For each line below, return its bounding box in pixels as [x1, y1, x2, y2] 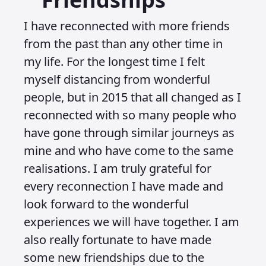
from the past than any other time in [24, 36, 223, 52]
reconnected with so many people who [24, 107, 236, 123]
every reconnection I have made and [24, 178, 223, 194]
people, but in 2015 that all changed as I [24, 89, 241, 105]
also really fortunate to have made [24, 232, 211, 248]
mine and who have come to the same [24, 142, 233, 159]
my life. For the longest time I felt [24, 53, 205, 69]
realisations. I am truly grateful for [24, 160, 211, 176]
